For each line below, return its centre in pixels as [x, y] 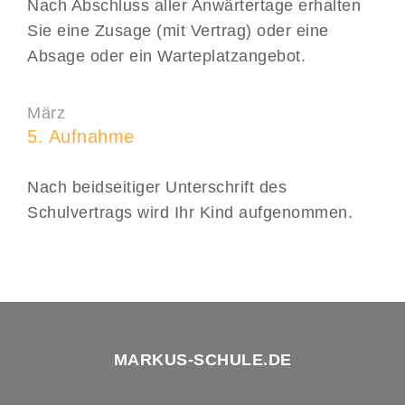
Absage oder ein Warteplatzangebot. [166, 57]
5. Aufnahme [81, 137]
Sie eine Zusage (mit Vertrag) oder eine [178, 31]
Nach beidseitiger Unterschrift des [157, 188]
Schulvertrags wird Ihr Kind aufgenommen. [190, 213]
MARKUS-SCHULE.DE [202, 360]
